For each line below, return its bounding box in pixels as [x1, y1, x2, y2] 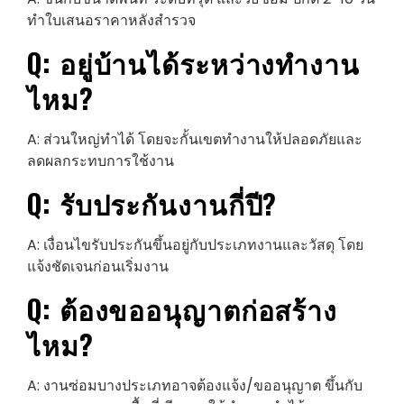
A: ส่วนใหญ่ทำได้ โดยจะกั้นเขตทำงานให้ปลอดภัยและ [27, 129, 363, 151]
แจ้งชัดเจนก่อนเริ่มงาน [27, 256, 169, 278]
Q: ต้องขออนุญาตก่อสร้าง [27, 289, 338, 330]
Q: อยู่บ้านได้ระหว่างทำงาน [27, 42, 360, 84]
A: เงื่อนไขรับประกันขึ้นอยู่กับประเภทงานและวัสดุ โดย [27, 234, 363, 256]
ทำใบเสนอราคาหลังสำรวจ [27, 10, 196, 32]
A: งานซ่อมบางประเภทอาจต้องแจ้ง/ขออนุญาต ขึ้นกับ [27, 375, 363, 397]
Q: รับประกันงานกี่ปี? [27, 183, 278, 225]
